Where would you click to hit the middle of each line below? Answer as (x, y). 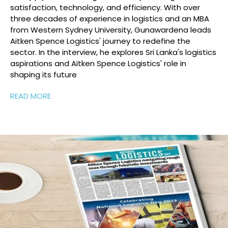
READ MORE (31, 96)
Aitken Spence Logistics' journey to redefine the (100, 41)
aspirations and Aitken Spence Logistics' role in (98, 63)
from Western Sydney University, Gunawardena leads (111, 30)
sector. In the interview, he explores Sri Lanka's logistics (113, 52)
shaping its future (44, 74)
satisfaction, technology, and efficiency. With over (105, 7)
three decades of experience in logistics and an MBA (110, 18)
